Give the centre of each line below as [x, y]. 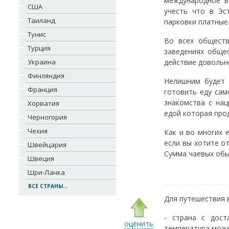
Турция [39, 48]
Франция [42, 89]
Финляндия [46, 76]
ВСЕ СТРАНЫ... [48, 186]
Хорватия [43, 103]
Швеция [41, 158]
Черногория [47, 117]
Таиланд [41, 20]
